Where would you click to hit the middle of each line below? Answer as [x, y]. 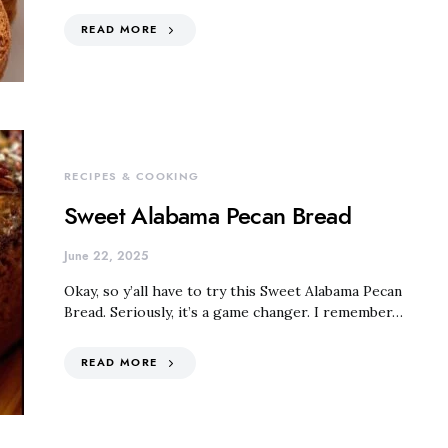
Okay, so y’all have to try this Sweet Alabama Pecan [233, 290]
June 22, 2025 [106, 255]
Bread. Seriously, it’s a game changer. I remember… [233, 311]
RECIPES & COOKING [132, 176]
